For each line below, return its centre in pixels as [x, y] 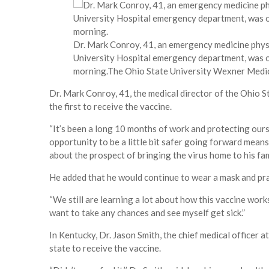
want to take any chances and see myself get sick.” [147, 213]
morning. [90, 71]
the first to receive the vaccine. [110, 107]
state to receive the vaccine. [105, 248]
